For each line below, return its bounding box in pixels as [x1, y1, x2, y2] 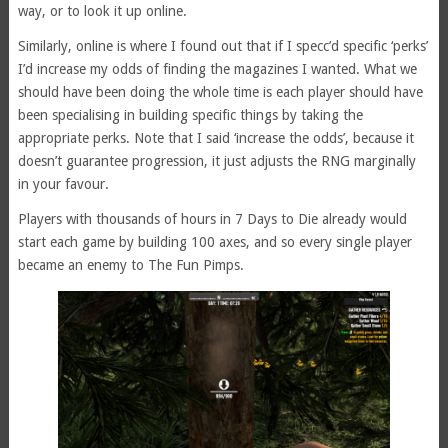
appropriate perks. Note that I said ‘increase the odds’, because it [17, 129, 414, 146]
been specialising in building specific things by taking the [17, 106, 363, 123]
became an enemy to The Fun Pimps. [17, 256, 244, 273]
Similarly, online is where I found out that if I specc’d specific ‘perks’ [17, 37, 428, 54]
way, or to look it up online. [17, 2, 187, 19]
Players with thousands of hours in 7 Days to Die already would [17, 210, 407, 227]
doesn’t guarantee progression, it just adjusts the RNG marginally [17, 152, 416, 169]
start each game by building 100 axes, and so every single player [17, 233, 412, 250]
